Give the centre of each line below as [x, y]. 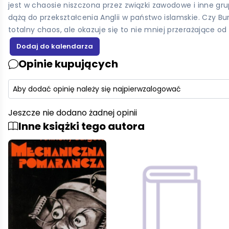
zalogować [162, 89]
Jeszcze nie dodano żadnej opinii [73, 113]
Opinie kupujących [68, 64]
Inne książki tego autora [82, 127]
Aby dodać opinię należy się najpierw [78, 89]
